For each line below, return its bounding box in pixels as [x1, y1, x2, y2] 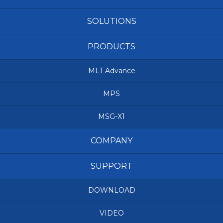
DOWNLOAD [88, 186, 135, 195]
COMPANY [91, 136, 132, 145]
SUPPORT [91, 161, 132, 171]
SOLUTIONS [87, 16, 136, 26]
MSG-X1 [98, 112, 125, 121]
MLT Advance [88, 66, 135, 75]
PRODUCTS [88, 42, 135, 51]
